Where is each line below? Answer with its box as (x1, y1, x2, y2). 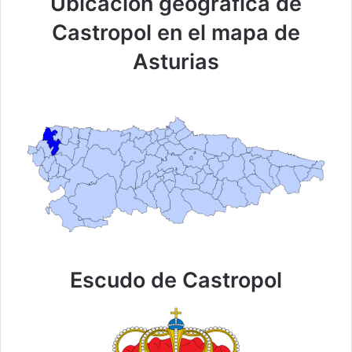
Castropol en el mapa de (52, 20, 300, 46)
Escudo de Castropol (70, 266, 282, 293)
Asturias (133, 49, 219, 75)
